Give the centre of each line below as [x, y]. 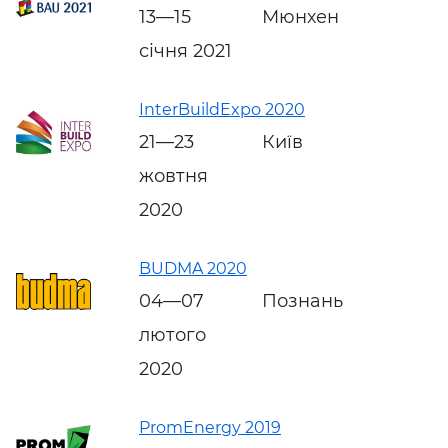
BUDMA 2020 [193, 268]
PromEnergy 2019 [210, 427]
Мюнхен [300, 16]
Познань [302, 300]
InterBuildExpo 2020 [222, 109]
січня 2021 [185, 50]
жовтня [173, 175]
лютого [172, 334]
